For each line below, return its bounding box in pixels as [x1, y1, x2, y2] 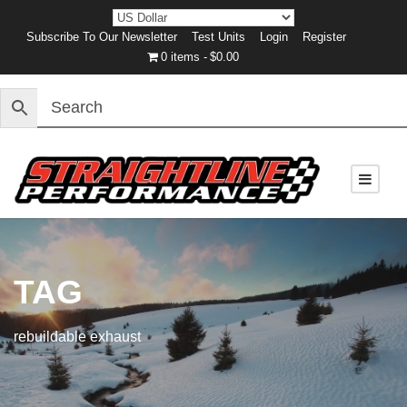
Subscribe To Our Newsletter [25, 30, 177, 44]
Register [302, 30, 346, 44]
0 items [161, 50, 201, 64]
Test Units [191, 30, 245, 44]
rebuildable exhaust [14, 328, 141, 344]
